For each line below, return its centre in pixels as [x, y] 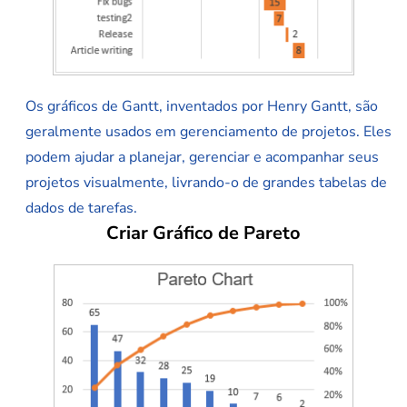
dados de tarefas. [81, 208]
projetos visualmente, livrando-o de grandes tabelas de [206, 182]
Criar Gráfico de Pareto [203, 233]
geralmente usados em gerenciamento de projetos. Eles [208, 131]
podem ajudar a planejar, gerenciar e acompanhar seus [202, 157]
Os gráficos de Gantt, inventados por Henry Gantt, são [202, 106]
